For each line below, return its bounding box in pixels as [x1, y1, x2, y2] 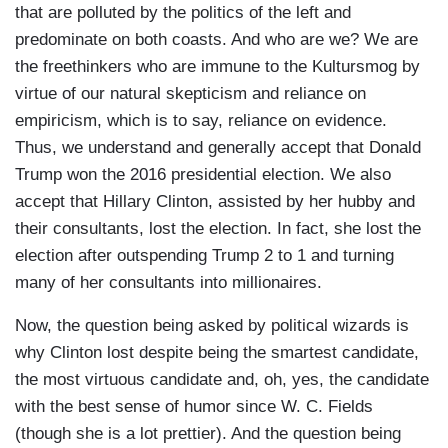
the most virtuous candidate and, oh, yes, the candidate [15, 370, 429, 390]
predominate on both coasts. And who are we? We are [15, 30, 418, 50]
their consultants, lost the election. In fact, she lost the [15, 219, 421, 239]
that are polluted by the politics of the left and [15, 3, 351, 23]
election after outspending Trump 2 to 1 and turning [15, 246, 394, 266]
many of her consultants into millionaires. [15, 273, 322, 293]
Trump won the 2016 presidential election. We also [15, 165, 391, 185]
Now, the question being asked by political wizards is [15, 316, 409, 336]
